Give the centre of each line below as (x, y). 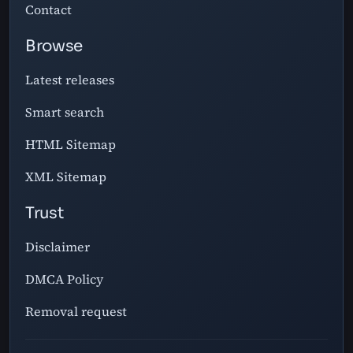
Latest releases (70, 79)
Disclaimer (58, 246)
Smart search (65, 111)
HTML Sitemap (71, 144)
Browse (54, 46)
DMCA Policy (65, 279)
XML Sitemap (66, 176)
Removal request (76, 311)
